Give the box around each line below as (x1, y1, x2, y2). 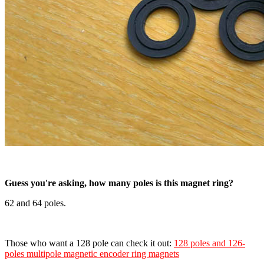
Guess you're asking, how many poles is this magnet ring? (5, 177, 233, 188)
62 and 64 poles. (5, 197, 66, 208)
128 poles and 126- (174, 237, 245, 248)
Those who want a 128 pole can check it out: (5, 237, 174, 248)
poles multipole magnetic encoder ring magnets (5, 248, 179, 259)
